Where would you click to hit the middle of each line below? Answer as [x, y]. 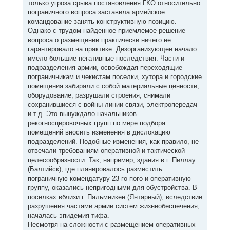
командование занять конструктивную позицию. [102, 21]
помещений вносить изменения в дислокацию [99, 132]
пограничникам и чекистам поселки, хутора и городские [114, 77]
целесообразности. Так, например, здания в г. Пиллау [111, 160]
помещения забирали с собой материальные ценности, [113, 86]
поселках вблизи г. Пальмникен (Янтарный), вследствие [115, 197]
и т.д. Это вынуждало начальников [82, 114]
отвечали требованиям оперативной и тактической [106, 151]
